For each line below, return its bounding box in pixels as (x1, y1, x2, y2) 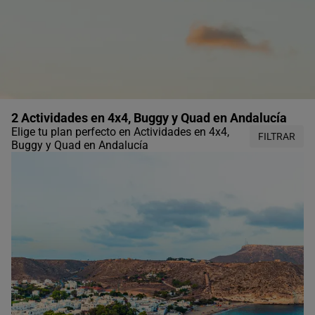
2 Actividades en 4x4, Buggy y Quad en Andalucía (11, 110, 287, 125)
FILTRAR (258, 130, 295, 142)
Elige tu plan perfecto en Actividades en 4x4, (11, 124, 229, 139)
